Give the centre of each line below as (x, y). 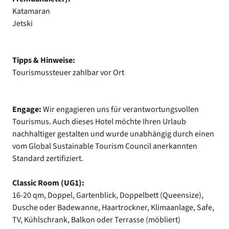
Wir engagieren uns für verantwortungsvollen (120, 109)
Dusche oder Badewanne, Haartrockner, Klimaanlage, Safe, (113, 207)
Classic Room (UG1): (48, 183)
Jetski (22, 23)
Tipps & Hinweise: (44, 60)
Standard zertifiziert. (48, 158)
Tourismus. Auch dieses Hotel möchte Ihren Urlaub (99, 121)
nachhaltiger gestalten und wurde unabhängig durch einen (113, 134)
